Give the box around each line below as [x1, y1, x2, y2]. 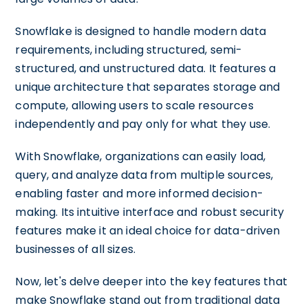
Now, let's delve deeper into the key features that [15, 274, 287, 289]
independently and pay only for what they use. [15, 116, 271, 132]
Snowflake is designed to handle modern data [15, 23, 266, 39]
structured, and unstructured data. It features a [15, 60, 276, 76]
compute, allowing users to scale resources [15, 98, 254, 113]
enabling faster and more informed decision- [15, 186, 263, 201]
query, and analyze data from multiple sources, [15, 167, 274, 183]
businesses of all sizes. [15, 241, 135, 257]
